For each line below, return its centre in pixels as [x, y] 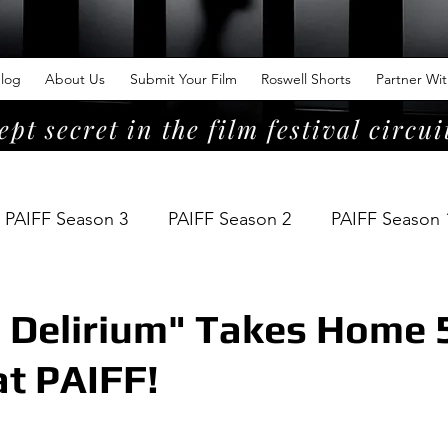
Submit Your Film [183, 79]
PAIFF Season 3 [66, 218]
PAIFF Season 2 [229, 218]
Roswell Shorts [306, 79]
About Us [75, 79]
